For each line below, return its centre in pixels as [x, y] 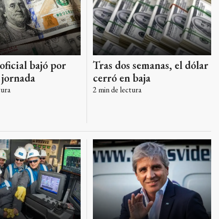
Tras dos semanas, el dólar [150, 65]
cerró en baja [121, 78]
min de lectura [119, 89]
